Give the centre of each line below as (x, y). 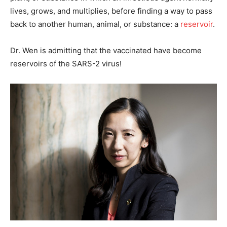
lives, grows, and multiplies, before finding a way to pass (111, 11)
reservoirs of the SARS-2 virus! (66, 63)
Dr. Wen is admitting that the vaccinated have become (106, 50)
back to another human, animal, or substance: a (95, 24)
